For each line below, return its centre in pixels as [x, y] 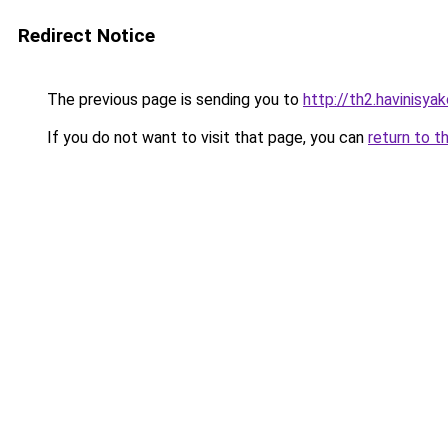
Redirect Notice [86, 35]
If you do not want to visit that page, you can [205, 137]
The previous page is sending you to [173, 99]
